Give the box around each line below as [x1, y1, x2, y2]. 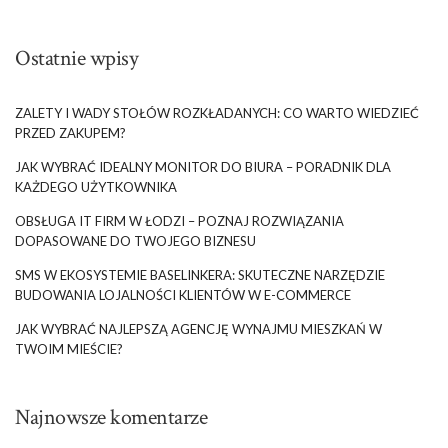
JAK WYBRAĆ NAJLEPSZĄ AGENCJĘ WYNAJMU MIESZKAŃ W [15, 320, 382, 337]
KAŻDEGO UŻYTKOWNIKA [15, 178, 177, 195]
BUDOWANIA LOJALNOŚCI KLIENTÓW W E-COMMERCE [15, 286, 351, 303]
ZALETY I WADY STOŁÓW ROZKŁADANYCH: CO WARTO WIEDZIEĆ [15, 104, 419, 121]
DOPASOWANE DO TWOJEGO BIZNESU [15, 232, 256, 249]
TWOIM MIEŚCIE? [15, 340, 123, 357]
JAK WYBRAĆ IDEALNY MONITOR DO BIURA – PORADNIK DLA [15, 158, 391, 175]
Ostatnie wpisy [15, 43, 138, 73]
